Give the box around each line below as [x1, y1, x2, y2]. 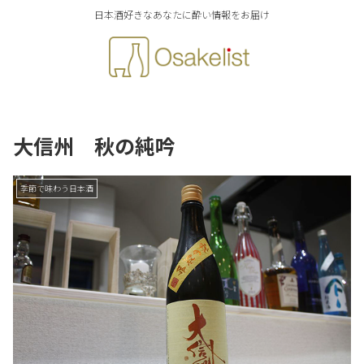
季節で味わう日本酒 [20, 181, 93, 194]
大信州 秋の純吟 [13, 130, 175, 160]
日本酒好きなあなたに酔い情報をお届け [94, 7, 270, 22]
